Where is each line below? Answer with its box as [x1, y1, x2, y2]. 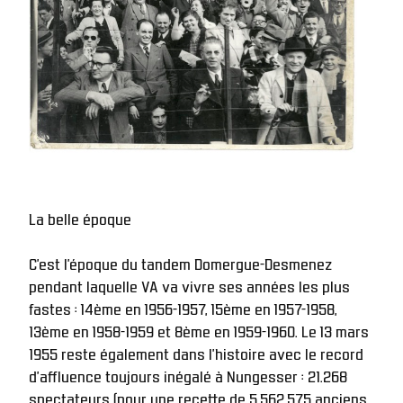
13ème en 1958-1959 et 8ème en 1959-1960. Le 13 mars [29, 319, 369, 340]
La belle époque [29, 207, 131, 228]
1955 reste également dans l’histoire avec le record [29, 342, 363, 363]
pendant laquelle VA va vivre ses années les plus [29, 274, 350, 295]
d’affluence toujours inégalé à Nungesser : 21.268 [29, 364, 347, 385]
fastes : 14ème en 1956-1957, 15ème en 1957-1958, [29, 297, 337, 318]
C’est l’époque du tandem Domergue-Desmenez [29, 252, 332, 273]
